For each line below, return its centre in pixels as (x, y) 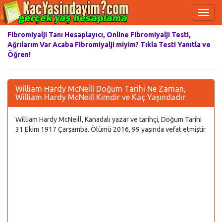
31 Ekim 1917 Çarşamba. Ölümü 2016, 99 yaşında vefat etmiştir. (111, 129)
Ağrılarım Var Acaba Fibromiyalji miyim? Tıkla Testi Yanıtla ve (109, 45)
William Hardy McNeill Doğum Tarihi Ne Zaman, (101, 89)
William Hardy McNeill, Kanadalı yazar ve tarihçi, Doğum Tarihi (109, 119)
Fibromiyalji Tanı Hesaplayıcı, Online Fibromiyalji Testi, (99, 35)
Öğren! (19, 55)
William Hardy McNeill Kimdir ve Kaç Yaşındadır (100, 97)
